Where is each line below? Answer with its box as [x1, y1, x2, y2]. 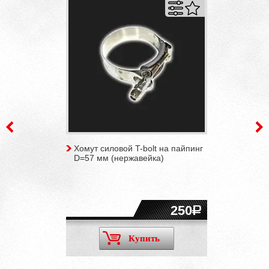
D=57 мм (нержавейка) [73, 153, 164, 163]
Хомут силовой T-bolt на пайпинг [73, 143, 203, 153]
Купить [128, 233, 160, 243]
